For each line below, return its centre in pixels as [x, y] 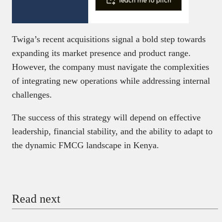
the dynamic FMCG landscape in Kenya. [85, 145]
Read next [36, 198]
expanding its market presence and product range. [101, 53]
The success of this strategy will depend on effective [106, 117]
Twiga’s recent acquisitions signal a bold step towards [109, 39]
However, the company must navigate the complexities [111, 67]
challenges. [32, 94]
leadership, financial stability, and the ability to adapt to [112, 131]
